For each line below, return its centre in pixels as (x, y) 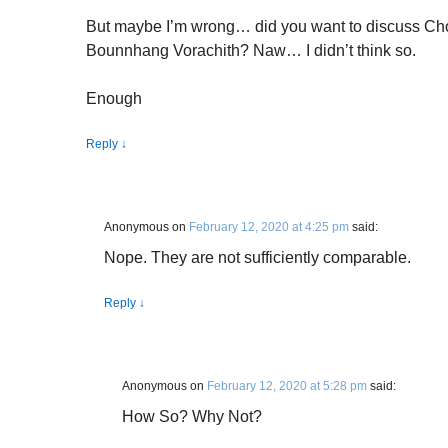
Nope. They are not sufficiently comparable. (257, 257)
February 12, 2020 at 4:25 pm (269, 227)
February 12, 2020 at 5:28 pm (287, 386)
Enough (114, 98)
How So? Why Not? (192, 416)
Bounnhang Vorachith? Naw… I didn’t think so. (251, 50)
